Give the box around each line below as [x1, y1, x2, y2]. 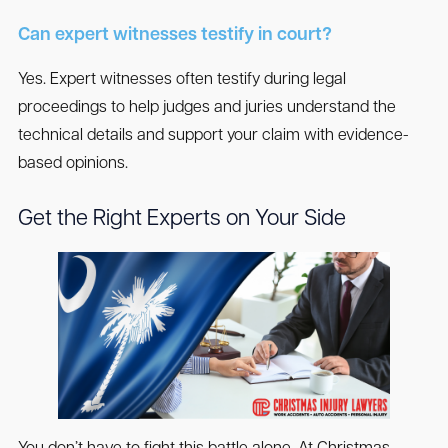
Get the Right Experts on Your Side [17, 208, 346, 232]
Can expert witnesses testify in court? [17, 26, 332, 46]
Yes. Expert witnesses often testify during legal [17, 72, 346, 89]
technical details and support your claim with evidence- [17, 128, 409, 145]
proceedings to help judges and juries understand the [17, 100, 396, 117]
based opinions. [17, 156, 128, 173]
